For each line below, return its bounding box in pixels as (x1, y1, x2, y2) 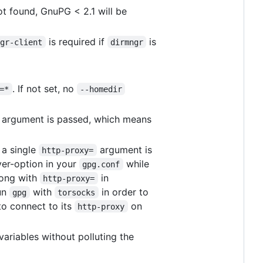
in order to (98, 186, 151, 198)
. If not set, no (12, 82, 77, 95)
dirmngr (110, 37, 143, 47)
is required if (45, 35, 107, 48)
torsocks (58, 187, 96, 197)
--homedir (79, 84, 122, 94)
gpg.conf (82, 159, 120, 169)
